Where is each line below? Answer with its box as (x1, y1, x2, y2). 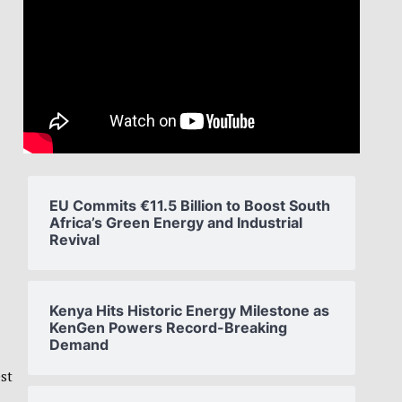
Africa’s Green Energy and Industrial (49, 213, 302, 232)
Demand (49, 335, 109, 354)
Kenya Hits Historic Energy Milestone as (49, 301, 329, 319)
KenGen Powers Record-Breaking (49, 318, 287, 336)
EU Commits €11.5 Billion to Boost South (49, 196, 330, 214)
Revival (49, 230, 100, 249)
